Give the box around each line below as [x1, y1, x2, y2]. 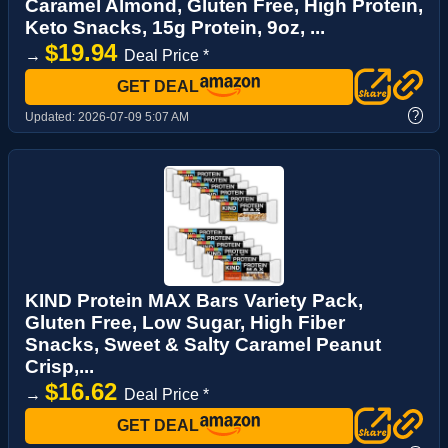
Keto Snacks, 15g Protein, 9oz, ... [25, 17, 325, 39]
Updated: [25, 109, 78, 124]
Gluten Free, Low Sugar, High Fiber [25, 311, 345, 333]
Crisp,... [25, 355, 94, 377]
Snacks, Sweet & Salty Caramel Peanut [25, 333, 381, 355]
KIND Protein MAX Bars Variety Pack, [25, 289, 363, 311]
